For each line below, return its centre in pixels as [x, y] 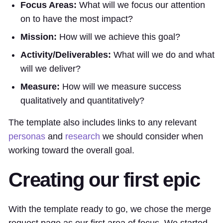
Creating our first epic [104, 179]
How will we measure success [120, 86]
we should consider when [152, 136]
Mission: [39, 37]
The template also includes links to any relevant [103, 122]
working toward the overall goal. [71, 150]
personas [27, 136]
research [83, 136]
